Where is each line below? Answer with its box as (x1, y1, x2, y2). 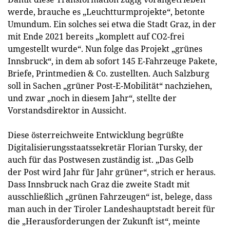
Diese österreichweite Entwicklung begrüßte (8, 129, 184, 141)
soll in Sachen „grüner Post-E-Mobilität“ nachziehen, (8, 80, 212, 91)
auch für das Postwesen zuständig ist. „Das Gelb (8, 154, 194, 165)
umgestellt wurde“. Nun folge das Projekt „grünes (8, 43, 202, 54)
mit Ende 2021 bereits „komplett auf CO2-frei (8, 31, 184, 42)
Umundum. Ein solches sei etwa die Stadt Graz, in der (8, 18, 216, 30)
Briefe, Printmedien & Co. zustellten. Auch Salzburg (8, 68, 209, 79)
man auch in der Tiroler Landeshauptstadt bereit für (8, 203, 215, 215)
